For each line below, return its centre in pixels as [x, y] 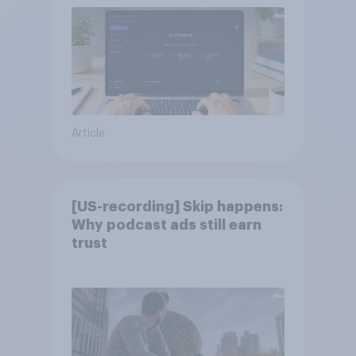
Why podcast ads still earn [166, 225]
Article [88, 134]
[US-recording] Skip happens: [177, 207]
